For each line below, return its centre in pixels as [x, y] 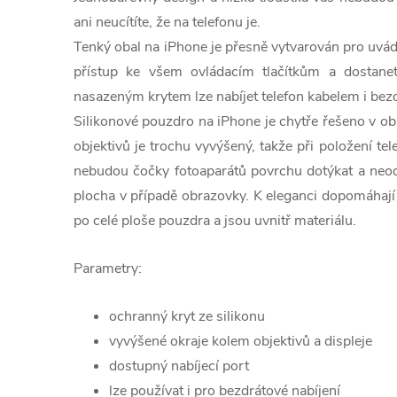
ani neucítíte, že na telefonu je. [169, 22]
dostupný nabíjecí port [179, 366]
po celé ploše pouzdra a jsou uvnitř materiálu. [215, 221]
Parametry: [108, 269]
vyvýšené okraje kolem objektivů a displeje [241, 341]
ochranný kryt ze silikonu [187, 316]
